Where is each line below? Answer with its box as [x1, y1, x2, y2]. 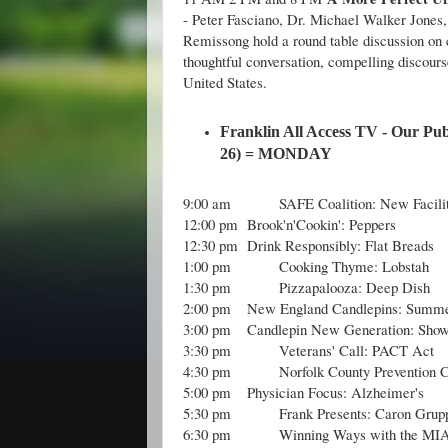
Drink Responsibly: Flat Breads [247, 234, 434, 255]
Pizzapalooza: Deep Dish [279, 276, 430, 297]
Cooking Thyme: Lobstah [279, 255, 429, 276]
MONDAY [258, 145, 333, 163]
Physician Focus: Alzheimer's [247, 381, 424, 402]
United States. [183, 71, 267, 92]
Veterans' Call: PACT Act [279, 339, 434, 360]
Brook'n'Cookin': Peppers [247, 213, 396, 234]
